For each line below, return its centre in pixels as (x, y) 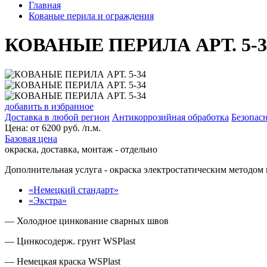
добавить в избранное (49, 106)
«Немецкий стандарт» (74, 190)
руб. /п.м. (81, 128)
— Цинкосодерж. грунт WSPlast (70, 241)
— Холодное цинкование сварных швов (87, 221)
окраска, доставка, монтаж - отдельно (81, 149)
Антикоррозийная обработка (170, 117)
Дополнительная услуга (53, 169)
